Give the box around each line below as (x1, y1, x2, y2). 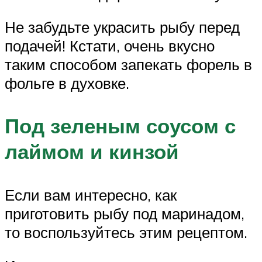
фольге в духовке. (5, 74, 129, 93)
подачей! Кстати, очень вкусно (5, 36, 215, 56)
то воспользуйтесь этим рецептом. (5, 222, 247, 242)
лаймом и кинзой (5, 139, 179, 165)
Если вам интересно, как (5, 185, 177, 204)
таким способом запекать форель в (5, 55, 252, 74)
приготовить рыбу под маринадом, (5, 204, 244, 223)
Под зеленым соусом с (5, 113, 236, 139)
